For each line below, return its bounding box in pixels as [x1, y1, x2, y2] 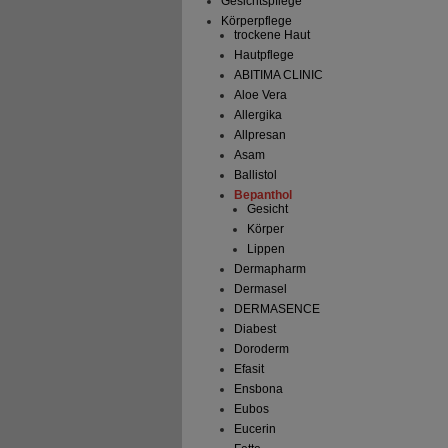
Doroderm [233, 342, 289, 357]
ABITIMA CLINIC [233, 68, 323, 83]
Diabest [233, 322, 276, 337]
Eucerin [233, 422, 276, 437]
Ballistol [233, 168, 277, 183]
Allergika [233, 108, 282, 123]
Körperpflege [220, 14, 292, 29]
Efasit [233, 362, 264, 377]
